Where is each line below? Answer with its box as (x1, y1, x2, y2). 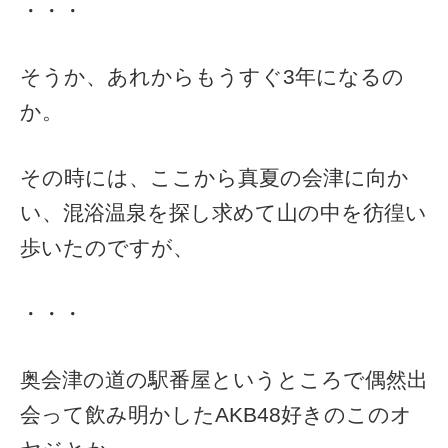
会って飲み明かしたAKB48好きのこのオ (20, 403, 412, 427)
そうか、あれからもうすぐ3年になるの (20, 65, 404, 89)
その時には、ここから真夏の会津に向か (20, 166, 409, 190)
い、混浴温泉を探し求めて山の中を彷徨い (20, 201, 427, 225)
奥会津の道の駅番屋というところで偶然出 (20, 368, 428, 392)
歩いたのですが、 (20, 236, 194, 260)
